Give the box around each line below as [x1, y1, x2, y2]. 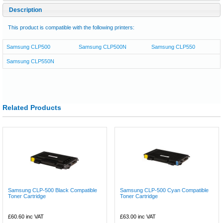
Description [9, 6, 42, 13]
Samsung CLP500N [79, 43, 127, 50]
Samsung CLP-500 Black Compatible [8, 187, 97, 193]
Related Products [2, 103, 61, 111]
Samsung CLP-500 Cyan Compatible [120, 187, 209, 193]
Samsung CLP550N [6, 58, 54, 64]
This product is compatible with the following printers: [8, 24, 134, 30]
